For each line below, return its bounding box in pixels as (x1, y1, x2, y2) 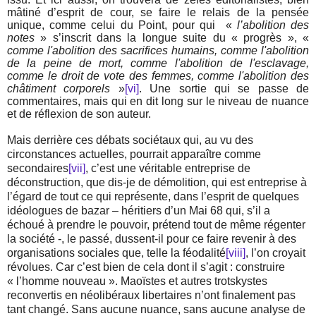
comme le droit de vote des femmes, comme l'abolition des (7, 70, 309, 83)
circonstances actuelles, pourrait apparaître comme (7, 148, 261, 161)
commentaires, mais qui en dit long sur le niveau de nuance (7, 95, 309, 108)
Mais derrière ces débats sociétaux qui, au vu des (7, 134, 253, 147)
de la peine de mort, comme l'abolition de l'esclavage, (7, 57, 309, 70)
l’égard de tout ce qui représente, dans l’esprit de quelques (7, 190, 299, 203)
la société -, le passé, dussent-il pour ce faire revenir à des (7, 233, 296, 245)
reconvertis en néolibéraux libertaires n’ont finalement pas (7, 289, 296, 302)
